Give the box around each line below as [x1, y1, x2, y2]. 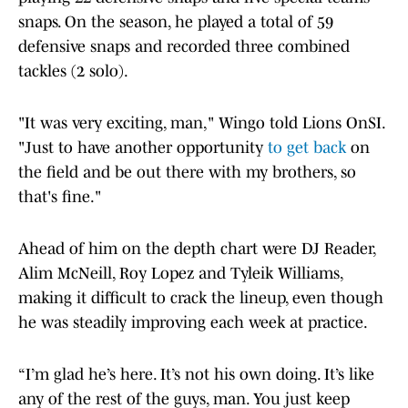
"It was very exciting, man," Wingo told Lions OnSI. [18, 114, 384, 133]
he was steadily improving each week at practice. [18, 313, 368, 332]
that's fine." [18, 188, 101, 207]
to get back [268, 138, 346, 158]
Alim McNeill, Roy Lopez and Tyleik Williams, [18, 264, 342, 283]
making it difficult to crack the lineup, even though [18, 289, 383, 308]
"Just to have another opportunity [18, 138, 268, 158]
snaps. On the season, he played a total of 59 [18, 13, 333, 32]
